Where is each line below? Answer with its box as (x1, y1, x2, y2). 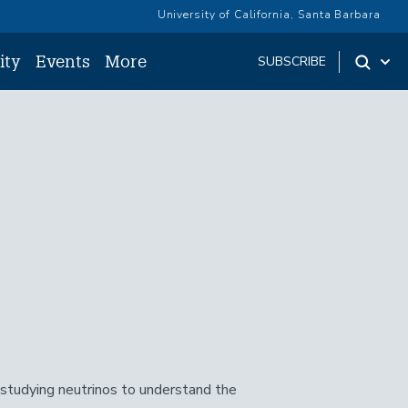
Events (36, 51, 91, 71)
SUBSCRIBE (258, 53, 327, 70)
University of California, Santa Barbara (157, 7, 381, 22)
